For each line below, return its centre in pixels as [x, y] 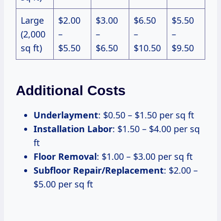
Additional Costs [71, 91]
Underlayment [66, 115]
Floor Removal [65, 157]
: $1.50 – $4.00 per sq [156, 129]
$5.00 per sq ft [63, 184]
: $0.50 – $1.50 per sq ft [146, 115]
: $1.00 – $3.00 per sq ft [145, 157]
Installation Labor [73, 129]
